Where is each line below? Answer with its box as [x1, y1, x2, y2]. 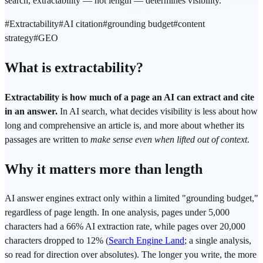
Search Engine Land [109, 235, 184, 246]
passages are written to [5, 134, 90, 144]
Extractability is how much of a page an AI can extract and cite [5, 92, 254, 102]
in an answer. [5, 106, 58, 116]
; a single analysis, [184, 235, 251, 246]
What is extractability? [5, 59, 143, 75]
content [178, 18, 205, 29]
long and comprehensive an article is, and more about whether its [5, 120, 244, 130]
